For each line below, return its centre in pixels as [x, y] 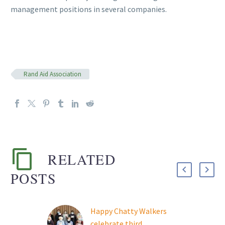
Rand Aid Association [52, 74]
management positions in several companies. [89, 9]
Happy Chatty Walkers [129, 211]
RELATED [82, 159]
